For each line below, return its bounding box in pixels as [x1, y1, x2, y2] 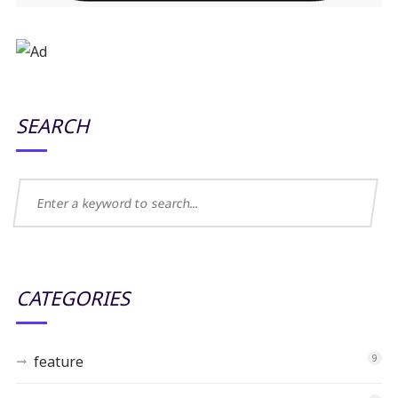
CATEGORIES [15, 283, 130, 311]
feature [33, 351, 84, 371]
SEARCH [15, 111, 89, 139]
